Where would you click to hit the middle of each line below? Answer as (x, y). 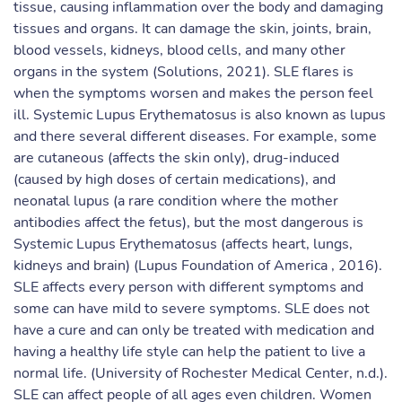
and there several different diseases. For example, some (195, 136)
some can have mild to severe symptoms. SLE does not (192, 309)
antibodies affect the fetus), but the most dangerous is (188, 223)
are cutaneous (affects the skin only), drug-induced (176, 158)
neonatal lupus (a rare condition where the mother (176, 201)
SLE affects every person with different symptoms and (188, 287)
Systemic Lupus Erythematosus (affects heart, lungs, (183, 244)
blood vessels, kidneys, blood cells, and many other (179, 50)
